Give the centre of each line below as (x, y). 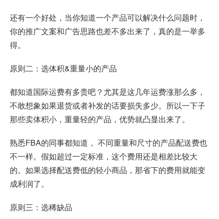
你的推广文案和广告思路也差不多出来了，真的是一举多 (108, 31)
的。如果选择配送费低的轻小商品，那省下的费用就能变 (108, 170)
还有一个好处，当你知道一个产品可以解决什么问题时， (108, 18)
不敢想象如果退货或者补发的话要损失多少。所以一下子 (108, 106)
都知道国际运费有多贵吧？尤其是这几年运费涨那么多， (108, 92)
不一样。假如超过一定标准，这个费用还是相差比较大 (104, 156)
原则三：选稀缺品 (41, 207)
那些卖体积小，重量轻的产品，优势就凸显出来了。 (100, 119)
